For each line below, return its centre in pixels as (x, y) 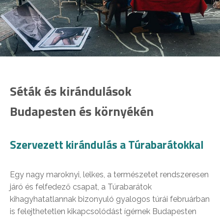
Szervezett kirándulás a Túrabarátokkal (107, 145)
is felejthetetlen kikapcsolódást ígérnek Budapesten (103, 212)
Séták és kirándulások (71, 91)
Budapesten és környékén (82, 111)
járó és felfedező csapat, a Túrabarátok (81, 187)
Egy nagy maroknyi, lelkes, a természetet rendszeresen (109, 175)
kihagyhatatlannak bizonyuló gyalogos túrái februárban (110, 199)
